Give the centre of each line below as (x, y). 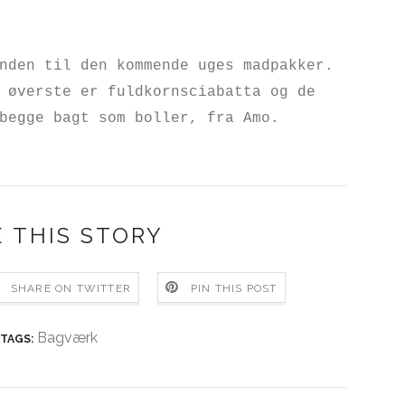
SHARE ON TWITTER (71, 288)
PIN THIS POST (234, 288)
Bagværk (67, 338)
